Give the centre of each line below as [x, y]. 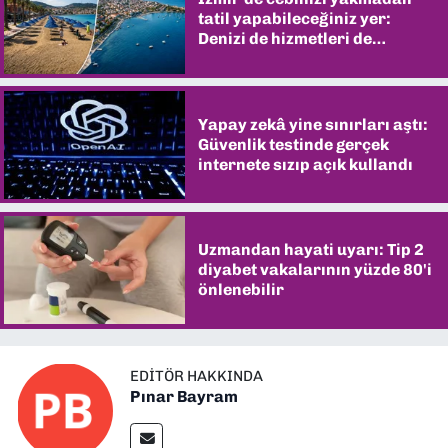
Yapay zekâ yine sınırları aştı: [312, 124]
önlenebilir [240, 290]
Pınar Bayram [184, 397]
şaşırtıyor [237, 59]
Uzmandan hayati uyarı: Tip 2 [310, 250]
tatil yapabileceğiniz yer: [294, 19]
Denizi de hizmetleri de [284, 39]
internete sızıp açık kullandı [305, 164]
